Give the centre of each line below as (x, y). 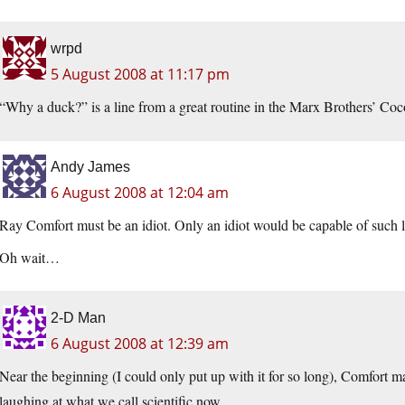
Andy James (90, 167)
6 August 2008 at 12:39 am (140, 344)
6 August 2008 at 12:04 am (140, 193)
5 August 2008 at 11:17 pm (140, 75)
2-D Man (78, 318)
